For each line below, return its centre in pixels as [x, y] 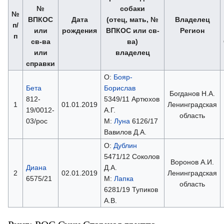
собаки [132, 8]
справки [40, 63]
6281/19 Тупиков [131, 189]
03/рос [36, 121]
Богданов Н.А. [192, 93]
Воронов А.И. [192, 162]
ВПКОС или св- [132, 30]
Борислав [119, 88]
